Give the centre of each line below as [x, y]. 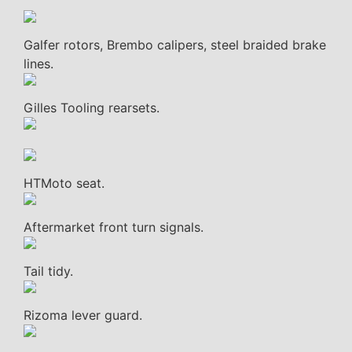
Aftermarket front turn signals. [114, 227]
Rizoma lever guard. [83, 315]
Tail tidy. [48, 271]
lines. [38, 64]
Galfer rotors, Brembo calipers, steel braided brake [175, 45]
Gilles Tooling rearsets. [92, 108]
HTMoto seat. [64, 183]
